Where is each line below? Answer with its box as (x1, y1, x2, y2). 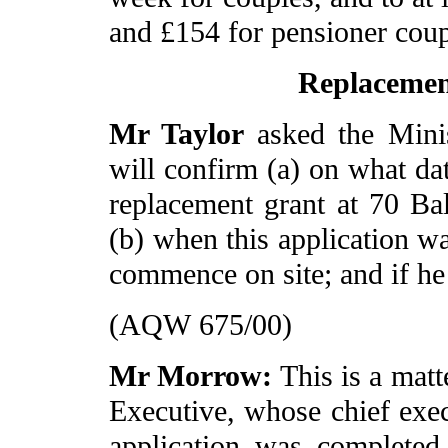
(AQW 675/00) (109, 308, 292, 343)
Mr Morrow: (109, 359, 281, 394)
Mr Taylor (109, 117, 257, 152)
